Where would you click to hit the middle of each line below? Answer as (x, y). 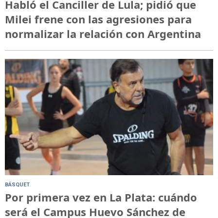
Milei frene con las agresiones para (98, 19)
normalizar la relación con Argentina (103, 34)
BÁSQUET (17, 184)
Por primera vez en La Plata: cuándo (101, 197)
